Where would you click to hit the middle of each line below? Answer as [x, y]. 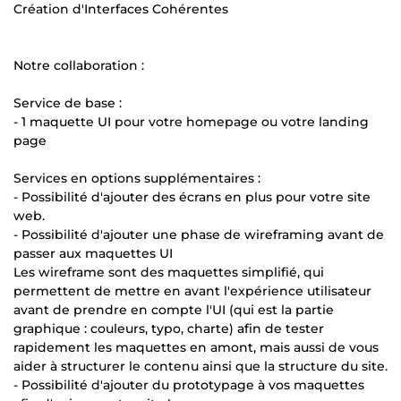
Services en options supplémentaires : [137, 178]
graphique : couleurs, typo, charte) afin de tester [169, 328]
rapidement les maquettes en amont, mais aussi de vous [196, 347]
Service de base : [68, 102]
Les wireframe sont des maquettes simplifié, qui [169, 272]
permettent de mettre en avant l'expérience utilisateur [192, 290]
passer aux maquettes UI [93, 253]
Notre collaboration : [79, 65]
